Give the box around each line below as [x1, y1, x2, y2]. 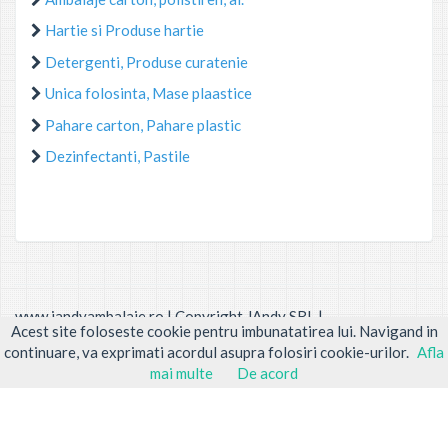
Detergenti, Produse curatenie [45, 52, 248, 71]
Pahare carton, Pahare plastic [45, 115, 241, 134]
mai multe [150, 364, 213, 382]
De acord [237, 364, 298, 382]
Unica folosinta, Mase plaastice [45, 84, 252, 102]
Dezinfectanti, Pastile [45, 147, 190, 165]
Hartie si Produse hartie [45, 21, 204, 39]
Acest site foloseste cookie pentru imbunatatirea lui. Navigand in [10, 322, 438, 340]
